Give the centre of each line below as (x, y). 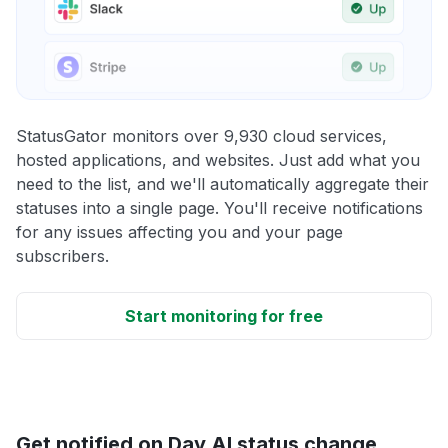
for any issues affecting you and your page (179, 231)
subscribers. (62, 255)
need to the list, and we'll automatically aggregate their (222, 183)
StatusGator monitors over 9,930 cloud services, (201, 135)
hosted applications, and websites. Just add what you (218, 159)
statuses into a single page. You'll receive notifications (219, 207)
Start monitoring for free (224, 315)
